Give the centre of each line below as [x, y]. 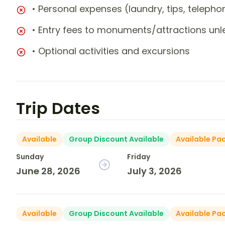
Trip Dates [58, 108]
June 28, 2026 [48, 171]
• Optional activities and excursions [111, 51]
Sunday [30, 157]
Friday [139, 157]
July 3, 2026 [155, 171]
